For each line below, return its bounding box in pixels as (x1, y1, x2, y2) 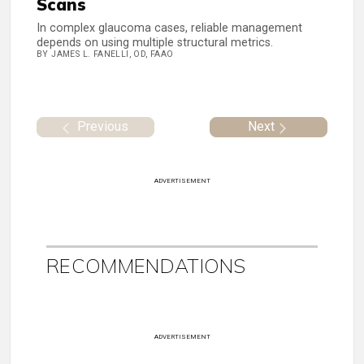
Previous (77, 118, 128, 134)
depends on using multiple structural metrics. (37, 36, 273, 50)
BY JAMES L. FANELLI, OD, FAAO (37, 49, 174, 60)
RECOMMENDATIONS (46, 253, 246, 278)
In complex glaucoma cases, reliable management (37, 21, 302, 36)
